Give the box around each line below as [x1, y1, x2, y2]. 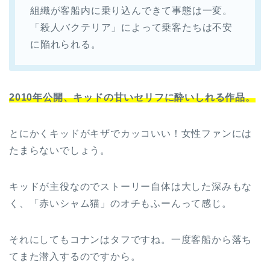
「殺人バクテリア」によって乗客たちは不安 [30, 22, 233, 33]
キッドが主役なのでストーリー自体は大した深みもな [9, 181, 253, 192]
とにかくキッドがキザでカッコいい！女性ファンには [9, 128, 253, 139]
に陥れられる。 [30, 39, 101, 50]
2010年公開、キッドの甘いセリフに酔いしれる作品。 [9, 92, 256, 103]
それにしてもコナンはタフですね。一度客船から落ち [9, 234, 253, 245]
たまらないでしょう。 [9, 145, 111, 156]
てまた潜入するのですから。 [9, 251, 141, 262]
